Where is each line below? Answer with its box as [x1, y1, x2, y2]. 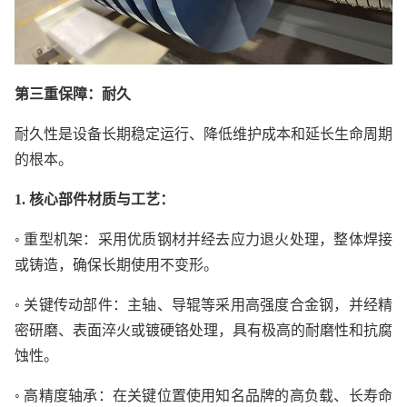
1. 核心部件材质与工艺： [15, 192, 174, 208]
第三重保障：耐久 [15, 86, 131, 103]
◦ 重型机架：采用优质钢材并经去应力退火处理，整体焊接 [15, 232, 392, 248]
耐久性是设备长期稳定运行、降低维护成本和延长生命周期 [15, 126, 392, 143]
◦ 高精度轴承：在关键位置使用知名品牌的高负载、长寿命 [15, 388, 392, 404]
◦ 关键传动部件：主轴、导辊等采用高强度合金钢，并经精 [15, 297, 392, 313]
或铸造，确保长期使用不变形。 [15, 257, 218, 273]
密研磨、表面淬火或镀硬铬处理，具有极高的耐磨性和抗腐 [15, 323, 392, 339]
